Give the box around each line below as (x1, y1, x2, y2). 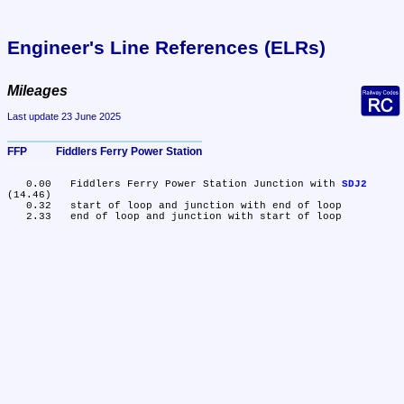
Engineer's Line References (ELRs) (7, 36, 326, 58)
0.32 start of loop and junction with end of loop (7, 200, 26, 212)
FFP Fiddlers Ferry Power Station (56, 144, 202, 158)
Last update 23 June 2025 (7, 111, 121, 123)
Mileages (7, 82, 68, 98)
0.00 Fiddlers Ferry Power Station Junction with (70, 179, 342, 190)
